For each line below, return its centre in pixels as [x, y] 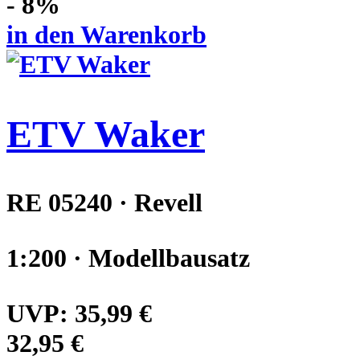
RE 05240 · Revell [104, 203]
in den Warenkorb [106, 35]
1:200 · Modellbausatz [128, 258]
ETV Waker [106, 134]
